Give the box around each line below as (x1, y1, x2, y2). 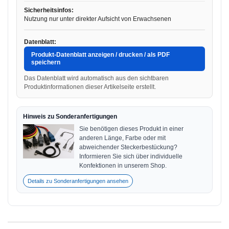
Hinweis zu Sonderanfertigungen (23, 113, 117, 120)
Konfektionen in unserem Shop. (79, 162, 167, 169)
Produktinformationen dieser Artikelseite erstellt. (24, 83, 156, 90)
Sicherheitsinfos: (24, 7, 74, 14)
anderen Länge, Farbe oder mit (79, 134, 166, 142)
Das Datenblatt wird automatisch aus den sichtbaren (24, 75, 169, 82)
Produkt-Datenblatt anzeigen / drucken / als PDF (31, 51, 170, 58)
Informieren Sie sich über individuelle (79, 153, 182, 160)
